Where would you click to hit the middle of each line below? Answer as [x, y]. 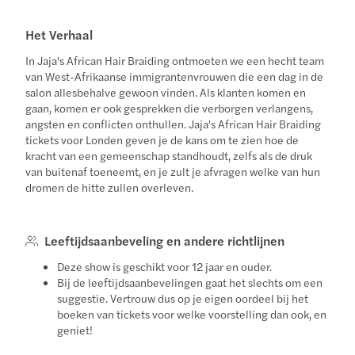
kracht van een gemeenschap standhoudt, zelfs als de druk [169, 155]
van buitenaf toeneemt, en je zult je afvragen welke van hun [173, 171]
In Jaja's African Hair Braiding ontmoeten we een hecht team [175, 60]
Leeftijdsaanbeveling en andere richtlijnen [165, 240]
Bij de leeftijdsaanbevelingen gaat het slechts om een [190, 282]
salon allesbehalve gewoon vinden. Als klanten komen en [166, 92]
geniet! [75, 329]
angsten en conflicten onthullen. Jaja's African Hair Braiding [174, 123]
